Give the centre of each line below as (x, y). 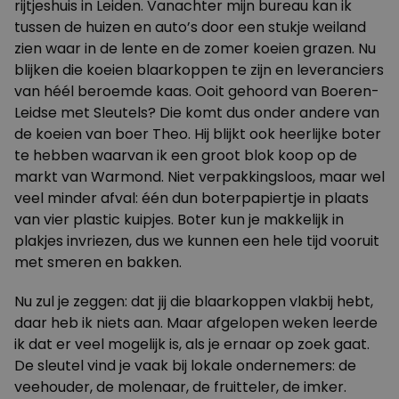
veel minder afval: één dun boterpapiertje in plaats (191, 198)
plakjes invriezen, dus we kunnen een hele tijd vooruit (197, 241)
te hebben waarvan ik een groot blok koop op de (186, 155)
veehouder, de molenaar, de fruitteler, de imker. (180, 387)
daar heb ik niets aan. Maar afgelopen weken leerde (196, 323)
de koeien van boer (83, 134)
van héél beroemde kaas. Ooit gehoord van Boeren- (197, 91)
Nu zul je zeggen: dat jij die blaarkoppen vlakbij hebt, (194, 301)
